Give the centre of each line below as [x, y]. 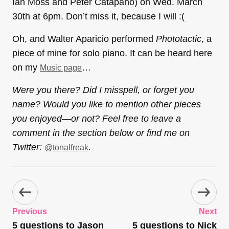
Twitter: [28, 147]
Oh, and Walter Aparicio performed [84, 39]
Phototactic [179, 39]
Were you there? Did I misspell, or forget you [103, 90]
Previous [30, 211]
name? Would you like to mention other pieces [107, 104]
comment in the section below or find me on [101, 133]
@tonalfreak [66, 147]
